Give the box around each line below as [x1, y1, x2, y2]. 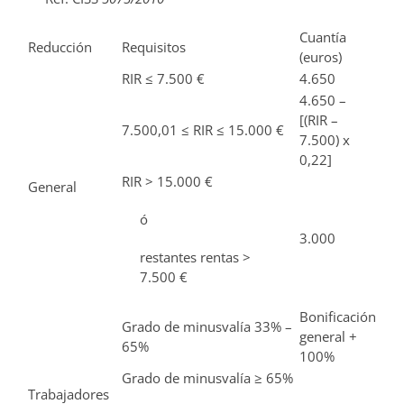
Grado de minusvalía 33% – [122, 317, 292, 336]
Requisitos [122, 38, 186, 57]
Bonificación [299, 308, 376, 326]
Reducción [28, 38, 92, 57]
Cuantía [299, 28, 346, 47]
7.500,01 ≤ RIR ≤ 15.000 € [122, 121, 284, 140]
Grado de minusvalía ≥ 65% [122, 369, 293, 388]
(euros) [299, 48, 342, 67]
